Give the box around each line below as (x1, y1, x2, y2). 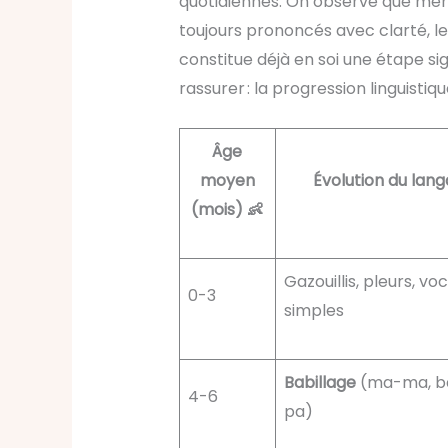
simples (283, 299, 344, 323)
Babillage (283, 371, 356, 395)
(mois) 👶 (191, 198, 264, 222)
